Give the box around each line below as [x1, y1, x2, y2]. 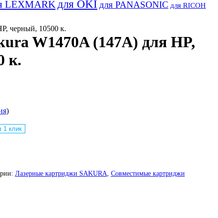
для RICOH [170, 1, 206, 9]
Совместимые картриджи [110, 170, 185, 178]
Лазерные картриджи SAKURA [15, 170, 107, 178]
